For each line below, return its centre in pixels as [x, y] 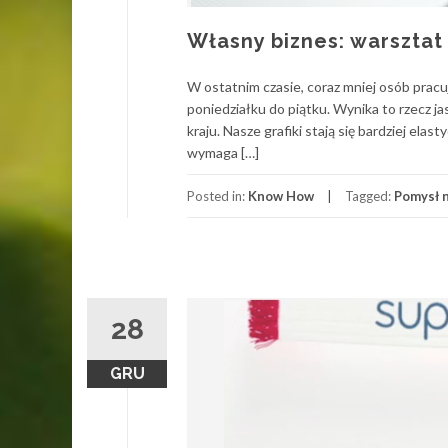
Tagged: [369, 195]
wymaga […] [223, 152]
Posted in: [217, 195]
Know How [281, 195]
